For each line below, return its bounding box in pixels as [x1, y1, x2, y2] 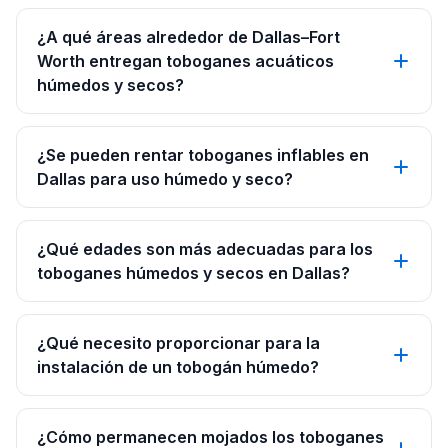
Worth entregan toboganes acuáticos [37, 51, 334, 71]
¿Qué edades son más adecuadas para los [37, 239, 373, 259]
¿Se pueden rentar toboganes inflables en [37, 145, 369, 165]
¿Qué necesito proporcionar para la [37, 333, 320, 353]
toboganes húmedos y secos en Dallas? [37, 263, 350, 283]
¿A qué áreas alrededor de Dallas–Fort [37, 27, 340, 47]
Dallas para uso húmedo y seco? [37, 169, 293, 189]
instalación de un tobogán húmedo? [37, 357, 319, 377]
